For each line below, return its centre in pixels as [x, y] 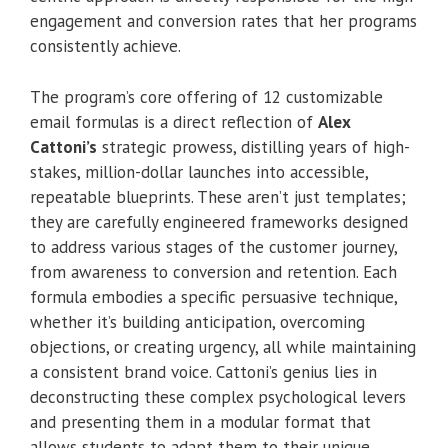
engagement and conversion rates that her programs [223, 21]
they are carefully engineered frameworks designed [219, 221]
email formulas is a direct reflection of [174, 121]
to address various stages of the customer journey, [213, 246]
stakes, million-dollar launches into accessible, [199, 171]
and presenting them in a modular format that [200, 421]
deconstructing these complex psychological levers [218, 396]
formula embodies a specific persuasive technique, [213, 296]
